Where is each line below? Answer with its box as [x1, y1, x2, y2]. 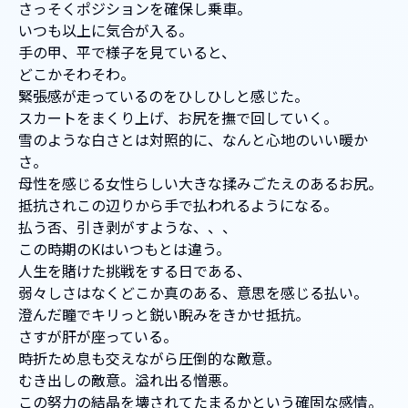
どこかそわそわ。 [18, 65, 135, 86]
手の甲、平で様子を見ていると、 [18, 43, 236, 64]
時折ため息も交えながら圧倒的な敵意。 [18, 349, 280, 370]
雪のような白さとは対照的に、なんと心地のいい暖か [18, 130, 368, 151]
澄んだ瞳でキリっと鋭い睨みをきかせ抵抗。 [18, 305, 310, 326]
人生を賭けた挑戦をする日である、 [18, 261, 251, 282]
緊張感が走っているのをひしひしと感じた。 [18, 87, 309, 107]
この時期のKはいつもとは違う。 [18, 240, 230, 260]
